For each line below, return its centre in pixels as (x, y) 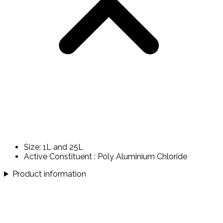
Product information (49, 174)
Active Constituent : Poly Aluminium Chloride (106, 156)
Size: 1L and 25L (54, 147)
